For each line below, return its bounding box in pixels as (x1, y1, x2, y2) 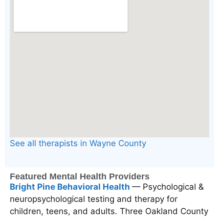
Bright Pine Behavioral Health (10, 181, 132, 192)
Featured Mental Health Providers (10, 171, 150, 181)
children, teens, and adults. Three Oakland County (10, 206, 208, 216)
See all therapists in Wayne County (10, 138, 146, 149)
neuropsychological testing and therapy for (10, 194, 177, 204)
